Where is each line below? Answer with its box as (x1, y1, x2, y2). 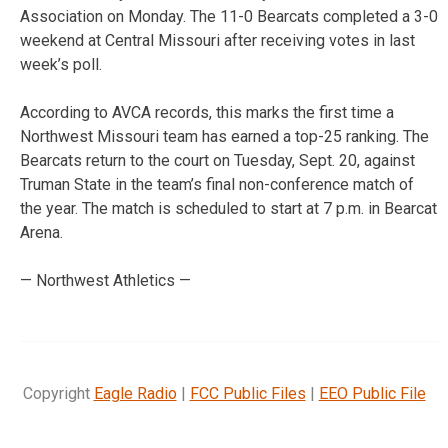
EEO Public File (318, 383, 426, 403)
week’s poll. (20, 54, 102, 74)
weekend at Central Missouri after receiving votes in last (20, 30, 415, 50)
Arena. (20, 222, 63, 242)
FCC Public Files (189, 383, 306, 403)
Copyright (22, 383, 94, 403)
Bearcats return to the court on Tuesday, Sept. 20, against (20, 150, 415, 170)
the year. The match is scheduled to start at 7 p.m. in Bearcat (20, 198, 437, 218)
